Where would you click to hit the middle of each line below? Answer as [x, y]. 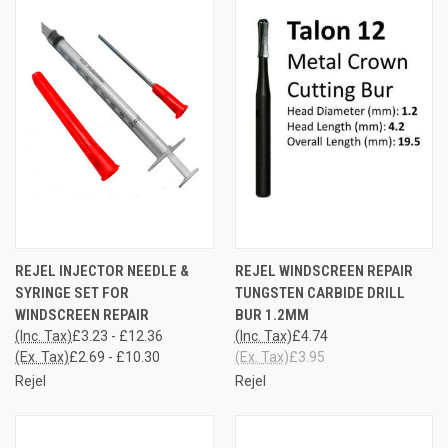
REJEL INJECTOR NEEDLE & [102, 270]
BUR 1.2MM [271, 314]
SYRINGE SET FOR [72, 292]
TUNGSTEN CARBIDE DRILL [319, 292]
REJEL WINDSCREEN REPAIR [323, 270]
